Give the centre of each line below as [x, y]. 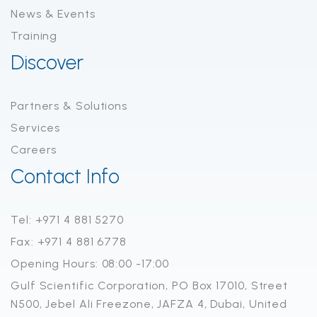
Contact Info [65, 177]
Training [34, 36]
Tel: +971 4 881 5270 [67, 220]
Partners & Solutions [69, 106]
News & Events [53, 14]
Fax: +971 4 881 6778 [69, 242]
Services [36, 128]
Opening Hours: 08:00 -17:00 [90, 264]
